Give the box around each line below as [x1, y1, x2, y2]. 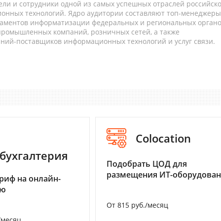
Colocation [136, 131, 191, 146]
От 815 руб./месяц [107, 200, 168, 210]
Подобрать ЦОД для [107, 158, 187, 170]
